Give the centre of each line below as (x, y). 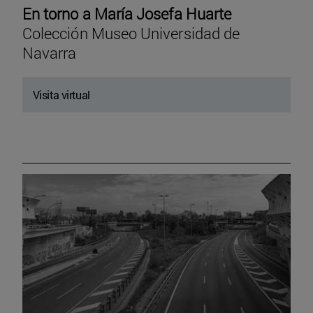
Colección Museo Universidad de (131, 33)
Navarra (50, 52)
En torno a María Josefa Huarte (127, 13)
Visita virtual (61, 94)
